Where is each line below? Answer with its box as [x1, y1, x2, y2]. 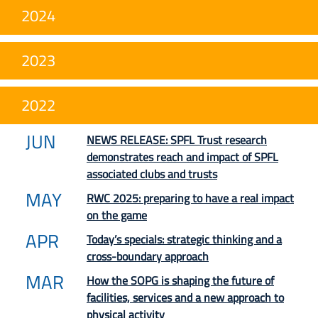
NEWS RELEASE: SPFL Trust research [87, 131, 267, 148]
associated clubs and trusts [87, 165, 217, 182]
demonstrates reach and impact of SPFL [87, 148, 278, 165]
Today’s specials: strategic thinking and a [87, 230, 282, 248]
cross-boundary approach [87, 247, 209, 265]
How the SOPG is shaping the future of [87, 271, 274, 289]
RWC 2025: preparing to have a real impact [87, 189, 294, 207]
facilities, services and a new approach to [87, 288, 284, 306]
